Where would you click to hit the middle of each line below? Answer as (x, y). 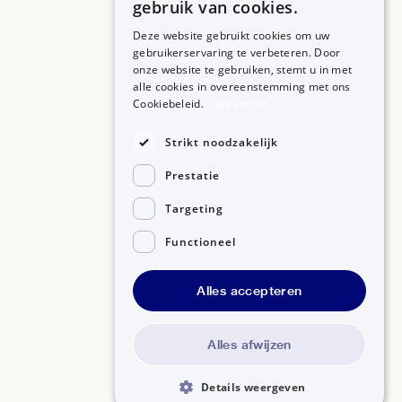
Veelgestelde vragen (221, 160)
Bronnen (180, 138)
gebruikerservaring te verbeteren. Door (237, 52)
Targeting (194, 208)
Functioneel (201, 241)
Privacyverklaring (259, 303)
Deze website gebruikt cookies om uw (232, 35)
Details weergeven (253, 387)
